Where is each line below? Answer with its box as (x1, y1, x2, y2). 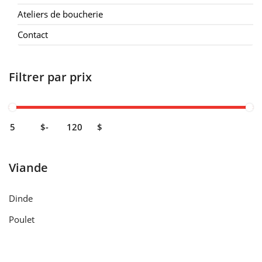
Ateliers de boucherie (18, 8, 103, 20)
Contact (18, 28, 48, 40)
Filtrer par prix (9, 68, 92, 85)
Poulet (9, 213, 35, 225)
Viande (9, 159, 48, 175)
